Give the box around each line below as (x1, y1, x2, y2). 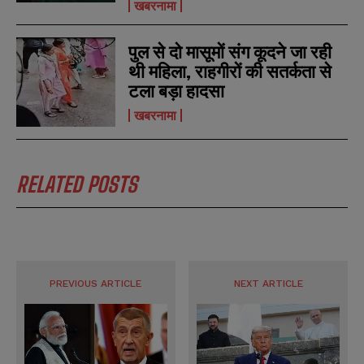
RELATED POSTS (16, 171, 137, 197)
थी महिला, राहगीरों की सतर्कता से (128, 59, 332, 82)
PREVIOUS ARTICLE (50, 277, 142, 289)
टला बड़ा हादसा (128, 79, 225, 102)
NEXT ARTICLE (233, 277, 303, 289)
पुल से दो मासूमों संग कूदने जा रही (128, 40, 332, 63)
